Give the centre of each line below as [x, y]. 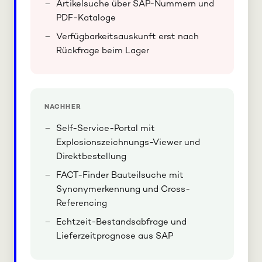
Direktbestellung [91, 157]
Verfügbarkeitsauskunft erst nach [127, 37]
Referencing [82, 204]
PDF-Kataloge [86, 18]
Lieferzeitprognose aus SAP [115, 237]
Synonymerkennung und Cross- [123, 190]
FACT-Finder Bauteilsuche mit [120, 176]
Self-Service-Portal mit [106, 129]
